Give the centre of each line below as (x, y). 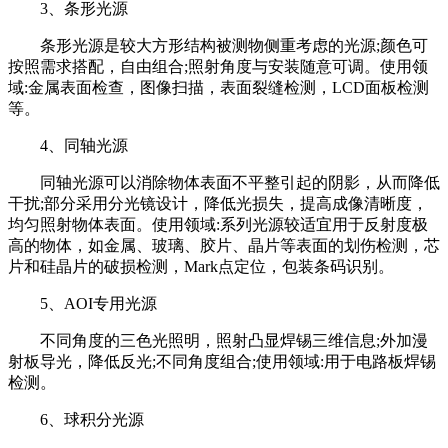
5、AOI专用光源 (82, 303)
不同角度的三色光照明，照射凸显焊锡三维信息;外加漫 (218, 340)
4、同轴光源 (68, 145)
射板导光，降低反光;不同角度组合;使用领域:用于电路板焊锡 (222, 361)
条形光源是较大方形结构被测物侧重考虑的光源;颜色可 (218, 45)
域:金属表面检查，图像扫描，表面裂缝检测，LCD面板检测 (218, 87)
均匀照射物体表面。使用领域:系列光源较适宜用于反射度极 (218, 224)
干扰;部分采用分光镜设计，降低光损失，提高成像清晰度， (218, 203)
